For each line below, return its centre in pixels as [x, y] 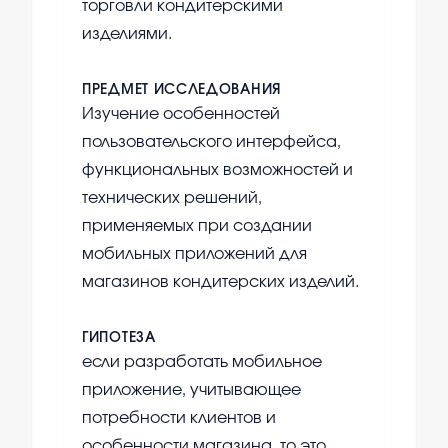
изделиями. [127, 34]
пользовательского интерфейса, [211, 142]
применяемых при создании [197, 226]
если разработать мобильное [202, 362]
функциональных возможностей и [217, 170]
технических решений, [172, 198]
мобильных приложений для [194, 254]
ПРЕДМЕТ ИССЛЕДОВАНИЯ [181, 90]
